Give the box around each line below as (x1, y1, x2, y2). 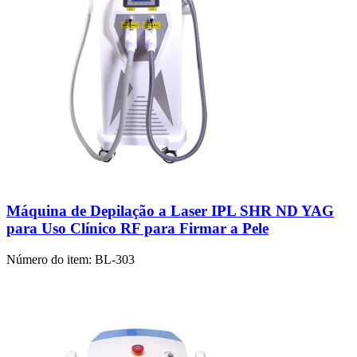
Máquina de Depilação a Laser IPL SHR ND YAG (6, 202, 334, 220)
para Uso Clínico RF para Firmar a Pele (6, 220, 269, 237)
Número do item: (6, 253, 92, 267)
